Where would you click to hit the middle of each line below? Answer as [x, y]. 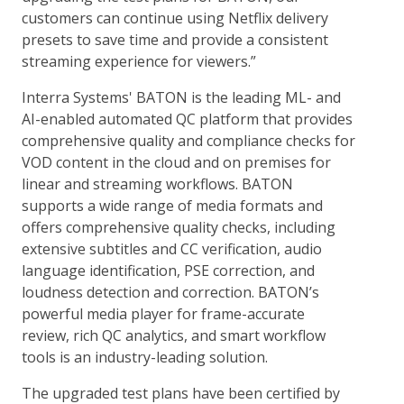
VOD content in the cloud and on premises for [176, 162]
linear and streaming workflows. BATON [157, 184]
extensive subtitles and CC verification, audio [172, 249]
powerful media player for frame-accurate [163, 314]
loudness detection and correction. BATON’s [170, 292]
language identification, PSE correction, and [168, 271]
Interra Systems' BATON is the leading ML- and [181, 97]
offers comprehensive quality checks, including [179, 227]
